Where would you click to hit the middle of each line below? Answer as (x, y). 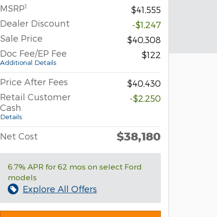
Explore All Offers (60, 189)
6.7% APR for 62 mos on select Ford (75, 167)
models (22, 177)
